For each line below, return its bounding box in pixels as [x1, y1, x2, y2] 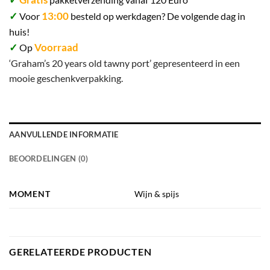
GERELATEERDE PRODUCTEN [9, 245, 152, 257]
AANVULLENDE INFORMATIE [9, 129, 119, 139]
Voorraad [34, 40, 78, 54]
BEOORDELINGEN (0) [9, 153, 89, 163]
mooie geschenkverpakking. [9, 72, 125, 84]
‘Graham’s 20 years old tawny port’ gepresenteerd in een [9, 57, 240, 69]
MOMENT [9, 188, 51, 199]
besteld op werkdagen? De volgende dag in [71, 10, 245, 22]
